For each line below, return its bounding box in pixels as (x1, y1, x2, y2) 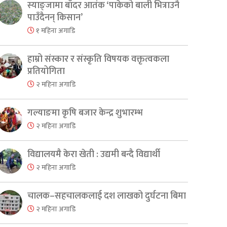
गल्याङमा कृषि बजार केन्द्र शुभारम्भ (27, 105, 143, 121)
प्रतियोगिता (27, 64, 65, 80)
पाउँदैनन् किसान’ (27, 10, 83, 26)
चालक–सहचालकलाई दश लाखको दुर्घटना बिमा (27, 188, 186, 204)
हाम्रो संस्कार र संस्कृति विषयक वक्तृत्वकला (27, 52, 170, 67)
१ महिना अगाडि (34, 25, 75, 37)
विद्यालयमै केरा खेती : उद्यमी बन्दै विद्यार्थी (27, 147, 161, 163)
